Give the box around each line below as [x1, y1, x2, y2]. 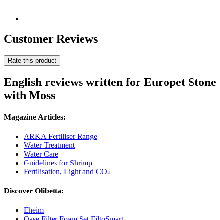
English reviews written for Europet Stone [4, 76, 216, 89]
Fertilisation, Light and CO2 [24, 167, 111, 176]
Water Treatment [24, 140, 75, 149]
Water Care [24, 149, 58, 158]
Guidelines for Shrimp [24, 158, 92, 167]
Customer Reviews [4, 32, 98, 46]
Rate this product [8, 57, 56, 65]
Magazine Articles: [4, 112, 66, 121]
